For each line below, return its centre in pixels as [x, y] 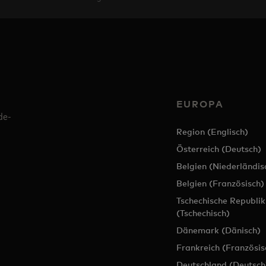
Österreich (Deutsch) [218, 149]
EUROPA [200, 104]
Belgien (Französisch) [220, 183]
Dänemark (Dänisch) [218, 230]
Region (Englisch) [212, 132]
